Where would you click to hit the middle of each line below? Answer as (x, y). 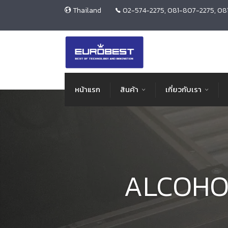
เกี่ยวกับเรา (183, 89)
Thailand (87, 10)
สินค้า (129, 89)
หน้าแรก (88, 89)
